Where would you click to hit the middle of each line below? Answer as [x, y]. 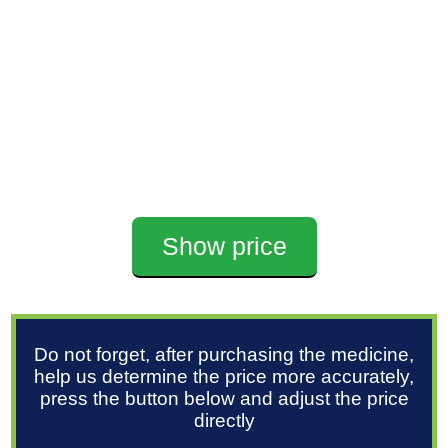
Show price [224, 246]
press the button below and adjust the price [224, 398]
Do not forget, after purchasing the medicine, [224, 354]
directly [224, 420]
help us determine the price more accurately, [224, 376]
